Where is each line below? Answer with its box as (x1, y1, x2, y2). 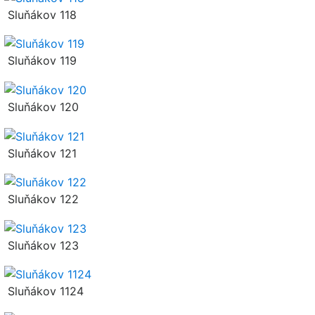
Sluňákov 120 (4, 99, 79, 114)
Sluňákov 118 (4, 7, 77, 22)
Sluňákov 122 (4, 192, 79, 207)
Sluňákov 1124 (4, 284, 84, 299)
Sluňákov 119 (4, 53, 77, 68)
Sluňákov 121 (4, 146, 77, 160)
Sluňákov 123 (4, 238, 79, 252)
